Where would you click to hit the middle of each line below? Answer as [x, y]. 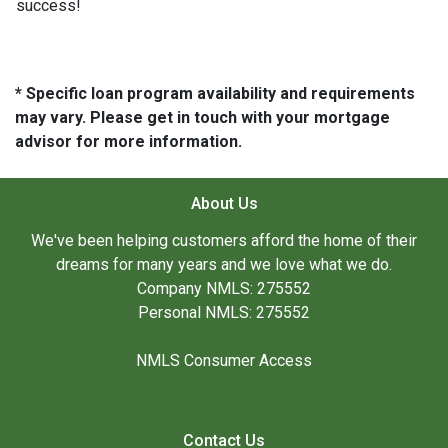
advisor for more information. [128, 142]
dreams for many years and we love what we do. [224, 265]
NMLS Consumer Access [224, 361]
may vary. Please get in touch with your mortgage [202, 118]
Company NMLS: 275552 [224, 289]
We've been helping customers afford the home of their [224, 241]
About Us [224, 204]
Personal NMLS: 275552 [224, 313]
